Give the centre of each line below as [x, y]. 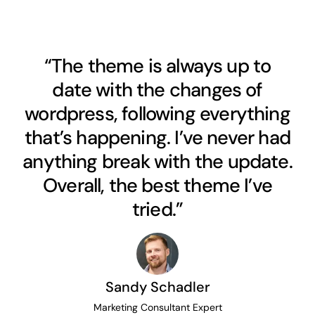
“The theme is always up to [157, 65]
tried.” [157, 209]
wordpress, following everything [157, 113]
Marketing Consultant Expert [157, 307]
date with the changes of [157, 89]
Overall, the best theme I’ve [157, 185]
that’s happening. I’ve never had [157, 137]
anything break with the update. [157, 161]
